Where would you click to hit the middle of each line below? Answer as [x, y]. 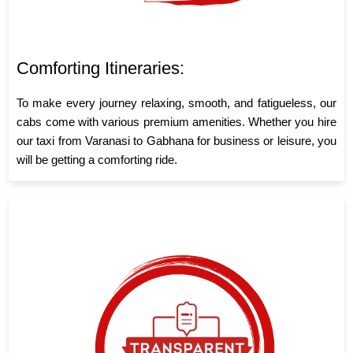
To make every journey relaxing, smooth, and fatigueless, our [176, 103]
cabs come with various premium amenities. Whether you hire [176, 122]
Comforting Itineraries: [101, 69]
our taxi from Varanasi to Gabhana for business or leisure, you [176, 141]
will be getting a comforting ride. [97, 160]
